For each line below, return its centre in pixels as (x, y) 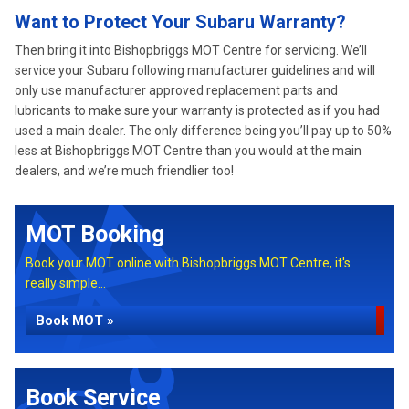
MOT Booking (95, 234)
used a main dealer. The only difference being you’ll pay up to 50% (203, 131)
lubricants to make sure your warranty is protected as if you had (197, 110)
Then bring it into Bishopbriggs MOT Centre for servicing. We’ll (191, 50)
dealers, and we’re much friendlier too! (124, 171)
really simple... (66, 283)
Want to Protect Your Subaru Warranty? (180, 22)
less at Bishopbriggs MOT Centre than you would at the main (188, 151)
